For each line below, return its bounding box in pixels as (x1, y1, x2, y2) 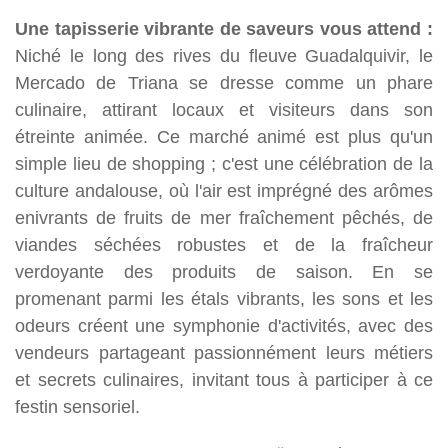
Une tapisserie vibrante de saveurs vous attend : (15, 17, 433, 39)
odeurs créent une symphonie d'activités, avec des (15, 314, 433, 336)
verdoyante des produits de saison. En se (15, 260, 433, 282)
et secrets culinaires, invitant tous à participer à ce (15, 368, 433, 390)
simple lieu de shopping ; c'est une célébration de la (15, 152, 433, 174)
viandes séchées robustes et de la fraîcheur (15, 233, 433, 255)
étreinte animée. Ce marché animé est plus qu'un (15, 125, 433, 147)
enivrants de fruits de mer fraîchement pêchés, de (15, 206, 433, 228)
